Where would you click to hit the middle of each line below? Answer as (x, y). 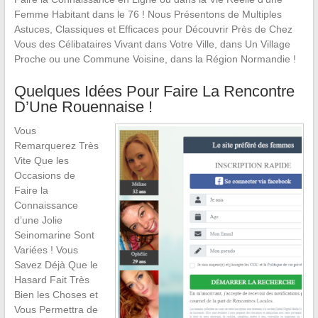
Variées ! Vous (46, 250)
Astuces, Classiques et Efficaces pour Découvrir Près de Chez (153, 29)
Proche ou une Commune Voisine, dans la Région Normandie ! (155, 59)
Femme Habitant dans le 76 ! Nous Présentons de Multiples (148, 14)
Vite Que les (41, 160)
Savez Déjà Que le (56, 265)
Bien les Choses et (56, 295)
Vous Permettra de (56, 309)
